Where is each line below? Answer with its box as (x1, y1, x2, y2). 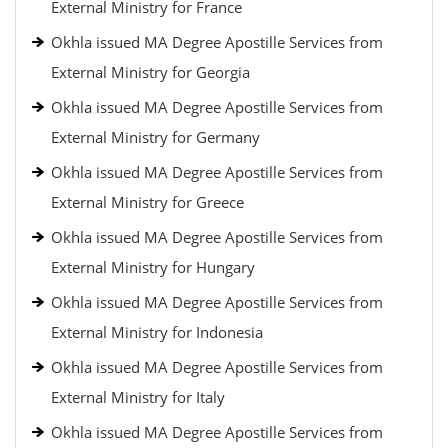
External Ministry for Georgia (51, 62, 250, 82)
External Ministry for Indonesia (51, 322, 263, 342)
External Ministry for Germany (51, 127, 260, 147)
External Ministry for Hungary (51, 257, 255, 277)
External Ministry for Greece (51, 192, 244, 212)
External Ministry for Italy (51, 387, 225, 407)
